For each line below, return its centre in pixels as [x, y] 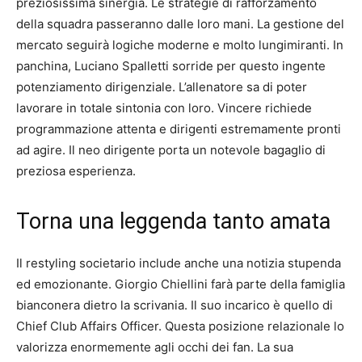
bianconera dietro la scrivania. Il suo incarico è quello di [175, 305]
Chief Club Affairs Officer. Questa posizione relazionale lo [180, 326]
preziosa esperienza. [76, 170]
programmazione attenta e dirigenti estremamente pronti [179, 128]
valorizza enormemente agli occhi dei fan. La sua [155, 347]
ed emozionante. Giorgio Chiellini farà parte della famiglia [181, 284]
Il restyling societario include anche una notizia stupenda [179, 263]
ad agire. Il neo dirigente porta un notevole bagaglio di [171, 149]
